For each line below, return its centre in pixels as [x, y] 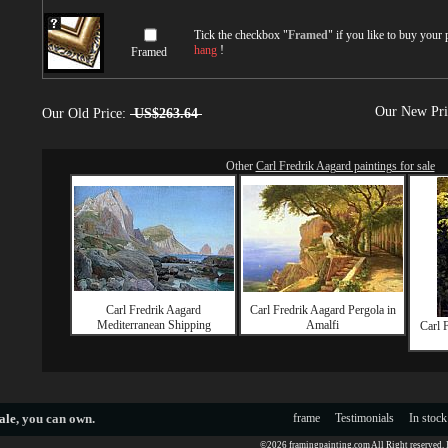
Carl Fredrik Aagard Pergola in [322, 310]
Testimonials [364, 418]
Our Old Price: [86, 113]
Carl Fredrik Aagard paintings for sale [345, 165]
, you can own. [55, 418]
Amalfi [322, 325]
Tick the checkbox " [241, 35]
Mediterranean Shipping [153, 325]
